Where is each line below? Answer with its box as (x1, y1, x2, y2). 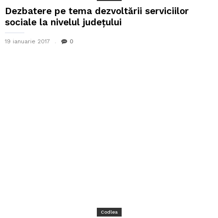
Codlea (100, 209, 118, 215)
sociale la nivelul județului (5, 16, 122, 28)
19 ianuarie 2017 (5, 37, 50, 45)
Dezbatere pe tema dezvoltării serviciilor (5, 5, 189, 17)
